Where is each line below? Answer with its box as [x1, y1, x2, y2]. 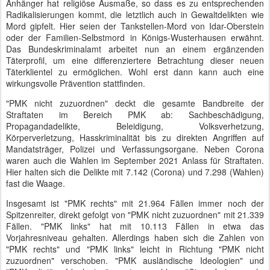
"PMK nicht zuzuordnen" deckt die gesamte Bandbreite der [6, 97, 264, 109]
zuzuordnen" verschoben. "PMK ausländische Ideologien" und [6, 254, 264, 266]
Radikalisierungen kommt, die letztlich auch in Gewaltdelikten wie [6, 8, 264, 20]
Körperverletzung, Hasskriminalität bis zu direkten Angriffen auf [6, 131, 264, 143]
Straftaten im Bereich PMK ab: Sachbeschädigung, [6, 108, 264, 121]
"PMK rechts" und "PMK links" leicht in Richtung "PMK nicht [6, 243, 264, 255]
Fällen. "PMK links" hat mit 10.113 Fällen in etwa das [6, 220, 264, 232]
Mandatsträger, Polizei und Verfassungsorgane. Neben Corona [6, 143, 264, 155]
